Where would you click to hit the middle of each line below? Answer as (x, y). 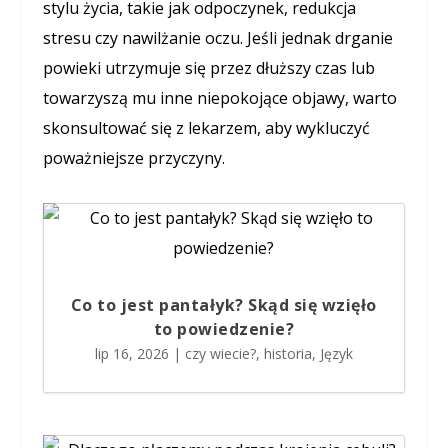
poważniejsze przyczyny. (133, 158)
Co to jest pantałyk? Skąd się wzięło (223, 305)
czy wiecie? (220, 353)
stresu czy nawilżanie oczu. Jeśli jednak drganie (217, 38)
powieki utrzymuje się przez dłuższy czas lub (208, 68)
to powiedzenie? (224, 329)
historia (287, 353)
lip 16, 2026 (131, 353)
